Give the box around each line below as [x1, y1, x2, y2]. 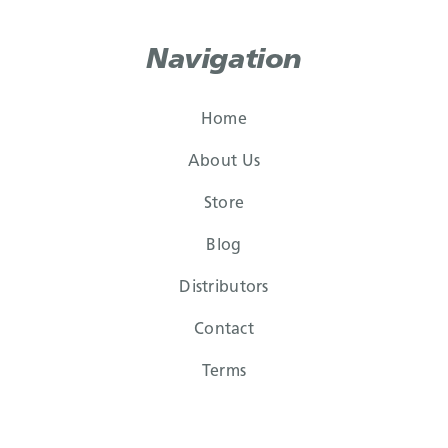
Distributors [179, 280, 269, 296]
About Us [187, 154, 261, 170]
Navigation [146, 47, 302, 75]
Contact [194, 322, 254, 338]
